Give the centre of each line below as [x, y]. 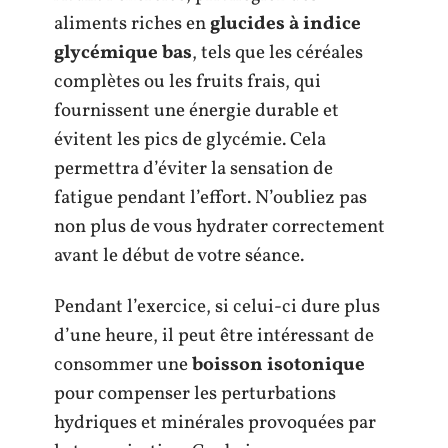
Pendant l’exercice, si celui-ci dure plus [217, 307]
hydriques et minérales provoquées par [215, 423]
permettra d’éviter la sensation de [193, 168]
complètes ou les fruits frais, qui [187, 81]
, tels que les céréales [277, 52]
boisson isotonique [278, 365]
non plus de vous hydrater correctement [219, 226]
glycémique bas [123, 52]
